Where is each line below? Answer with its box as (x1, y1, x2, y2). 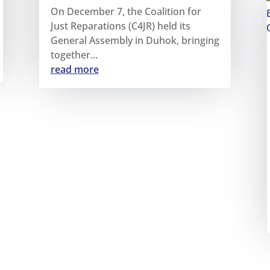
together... (50, 48, 98, 62)
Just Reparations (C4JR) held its (50, 19, 190, 33)
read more (50, 63, 99, 77)
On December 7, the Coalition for (50, 5, 201, 19)
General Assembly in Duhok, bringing (50, 34, 219, 48)
